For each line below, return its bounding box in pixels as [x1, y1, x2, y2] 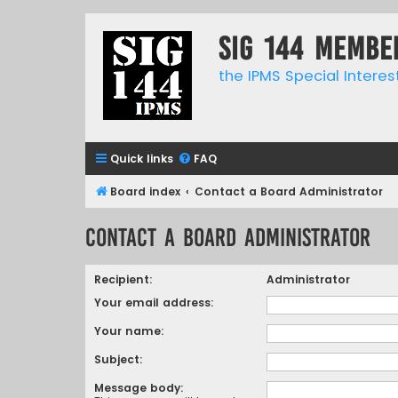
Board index [110, 184, 180, 199]
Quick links [110, 151, 173, 166]
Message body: [94, 379, 184, 395]
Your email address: [94, 294, 214, 310]
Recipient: [94, 271, 153, 287]
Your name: [94, 322, 164, 338]
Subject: [94, 351, 143, 367]
